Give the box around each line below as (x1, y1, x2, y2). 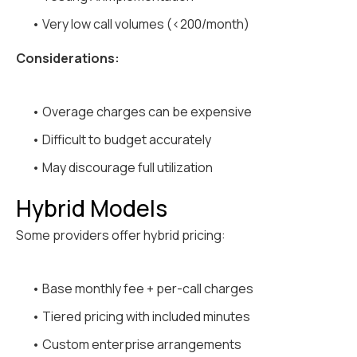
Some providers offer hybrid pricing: (16, 226, 226, 245)
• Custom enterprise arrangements (32, 335, 241, 354)
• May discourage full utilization (32, 159, 213, 177)
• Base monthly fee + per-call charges (32, 280, 253, 298)
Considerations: (16, 49, 120, 68)
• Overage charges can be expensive (32, 103, 252, 121)
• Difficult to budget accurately (32, 131, 211, 149)
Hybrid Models (16, 193, 167, 224)
